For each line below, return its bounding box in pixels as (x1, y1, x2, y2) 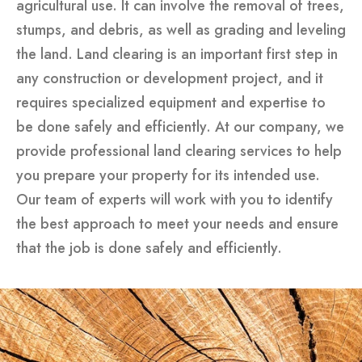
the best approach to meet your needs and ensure (16, 213, 339, 234)
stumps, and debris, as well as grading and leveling (16, 19, 346, 40)
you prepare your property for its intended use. (16, 164, 320, 186)
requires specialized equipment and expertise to (16, 91, 326, 113)
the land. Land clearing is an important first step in (16, 43, 338, 65)
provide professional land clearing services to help (16, 140, 342, 162)
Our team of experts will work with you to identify (16, 188, 333, 210)
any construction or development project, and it (16, 67, 323, 89)
